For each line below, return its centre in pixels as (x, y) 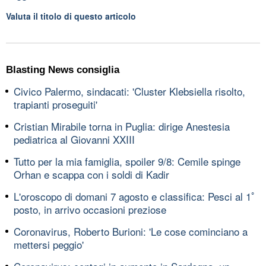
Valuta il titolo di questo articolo (71, 16)
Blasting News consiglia (63, 69)
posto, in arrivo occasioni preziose (90, 209)
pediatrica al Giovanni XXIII (74, 139)
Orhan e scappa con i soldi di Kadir (91, 174)
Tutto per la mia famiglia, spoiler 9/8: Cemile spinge (127, 161)
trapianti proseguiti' (56, 104)
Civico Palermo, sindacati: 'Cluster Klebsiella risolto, (129, 91)
